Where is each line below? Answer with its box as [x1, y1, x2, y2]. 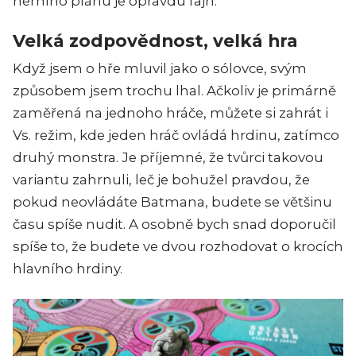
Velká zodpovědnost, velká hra [13, 29, 298, 51]
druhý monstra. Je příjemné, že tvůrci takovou [13, 149, 323, 165]
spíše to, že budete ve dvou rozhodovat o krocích [13, 238, 343, 254]
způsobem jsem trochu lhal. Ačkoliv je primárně [13, 82, 336, 99]
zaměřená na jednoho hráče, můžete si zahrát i [13, 104, 328, 121]
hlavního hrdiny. [13, 260, 122, 277]
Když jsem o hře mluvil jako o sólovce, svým [13, 60, 307, 76]
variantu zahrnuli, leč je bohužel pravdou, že [13, 171, 310, 188]
